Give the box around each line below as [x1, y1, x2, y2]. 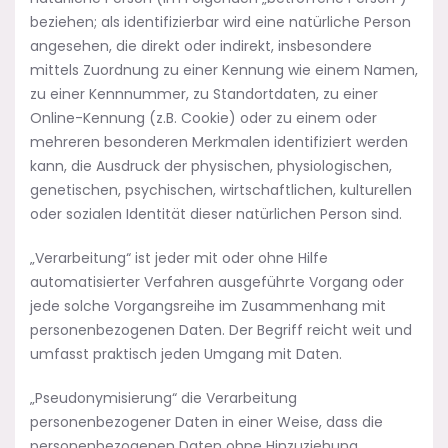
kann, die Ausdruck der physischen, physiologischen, [30, 156, 392, 176]
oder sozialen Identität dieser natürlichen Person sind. [30, 204, 402, 224]
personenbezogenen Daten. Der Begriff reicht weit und [30, 320, 412, 340]
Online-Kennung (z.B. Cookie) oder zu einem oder [30, 108, 377, 128]
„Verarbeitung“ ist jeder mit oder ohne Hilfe [30, 248, 328, 268]
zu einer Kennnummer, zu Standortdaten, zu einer [30, 84, 378, 104]
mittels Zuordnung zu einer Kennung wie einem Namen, [30, 60, 418, 80]
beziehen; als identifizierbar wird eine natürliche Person [30, 12, 411, 32]
